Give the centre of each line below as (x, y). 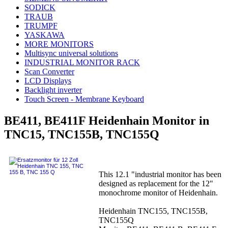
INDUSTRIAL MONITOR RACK (82, 63)
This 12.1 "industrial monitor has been (160, 175)
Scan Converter (49, 72)
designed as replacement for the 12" (156, 184)
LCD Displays (48, 81)
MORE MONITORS (59, 44)
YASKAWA (45, 35)
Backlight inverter (53, 90)
